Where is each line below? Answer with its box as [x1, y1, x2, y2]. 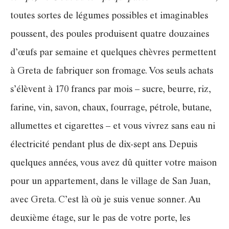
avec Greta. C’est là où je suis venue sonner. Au [10, 195, 200, 205]
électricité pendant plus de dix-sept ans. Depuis [10, 140, 197, 150]
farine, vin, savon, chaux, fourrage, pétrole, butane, [10, 103, 211, 113]
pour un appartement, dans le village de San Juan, [10, 177, 210, 187]
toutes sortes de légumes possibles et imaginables [10, 11, 208, 21]
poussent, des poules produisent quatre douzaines [10, 30, 209, 39]
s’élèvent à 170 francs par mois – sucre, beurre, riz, [10, 85, 211, 95]
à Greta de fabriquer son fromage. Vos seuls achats [10, 66, 213, 76]
